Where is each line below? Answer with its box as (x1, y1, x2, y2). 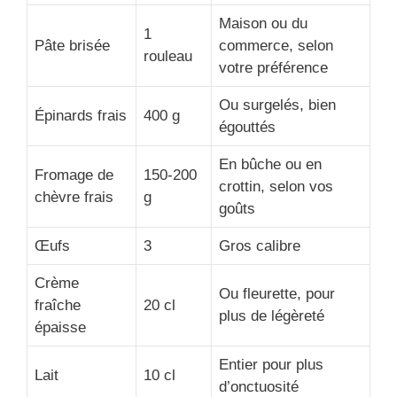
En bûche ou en (219, 156, 322, 174)
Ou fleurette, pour (219, 285, 335, 303)
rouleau (144, 48, 192, 66)
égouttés (219, 119, 276, 136)
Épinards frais (35, 107, 127, 125)
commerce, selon (219, 37, 333, 55)
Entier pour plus (219, 356, 323, 374)
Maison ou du (219, 15, 307, 33)
